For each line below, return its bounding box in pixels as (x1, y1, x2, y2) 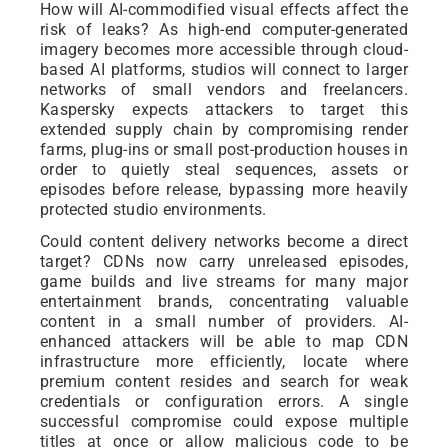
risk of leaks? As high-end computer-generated (40, 20, 408, 40)
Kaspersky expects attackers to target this (40, 100, 408, 120)
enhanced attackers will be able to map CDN (40, 332, 408, 352)
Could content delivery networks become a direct (40, 232, 408, 252)
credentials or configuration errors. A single (40, 392, 408, 412)
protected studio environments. (40, 200, 267, 220)
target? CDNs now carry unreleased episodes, (40, 252, 408, 272)
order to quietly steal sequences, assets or (40, 160, 408, 180)
